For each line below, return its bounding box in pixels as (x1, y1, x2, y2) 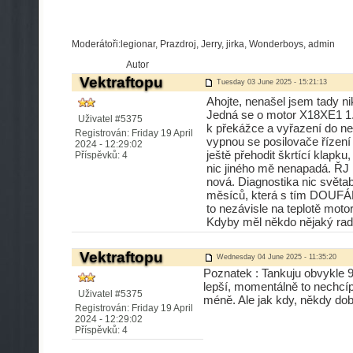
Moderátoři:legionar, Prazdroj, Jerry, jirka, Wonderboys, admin (72, 39, 335, 50)
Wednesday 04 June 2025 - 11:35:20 (214, 253, 336, 261)
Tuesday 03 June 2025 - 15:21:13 (214, 78, 327, 86)
